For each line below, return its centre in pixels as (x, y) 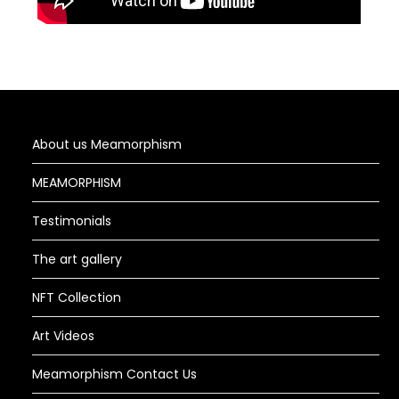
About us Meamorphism (107, 145)
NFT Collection (77, 298)
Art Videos (64, 336)
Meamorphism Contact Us (115, 375)
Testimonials (72, 221)
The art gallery (77, 260)
